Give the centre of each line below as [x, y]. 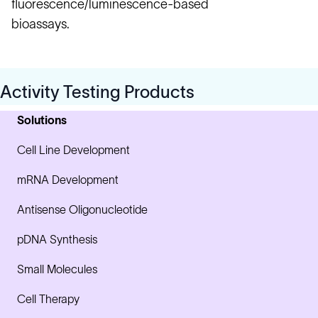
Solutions [42, 120]
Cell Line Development [73, 150]
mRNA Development [68, 180]
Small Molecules [57, 269]
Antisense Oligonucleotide [82, 209]
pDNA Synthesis [57, 239]
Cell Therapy [48, 299]
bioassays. [40, 24]
